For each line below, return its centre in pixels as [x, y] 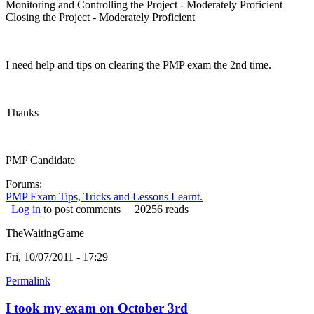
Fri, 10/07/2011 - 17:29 [57, 257]
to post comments [81, 210]
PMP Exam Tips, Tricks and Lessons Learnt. [104, 197]
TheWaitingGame [45, 233]
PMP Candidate [40, 161]
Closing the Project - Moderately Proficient [100, 18]
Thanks [22, 113]
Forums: [25, 184]
